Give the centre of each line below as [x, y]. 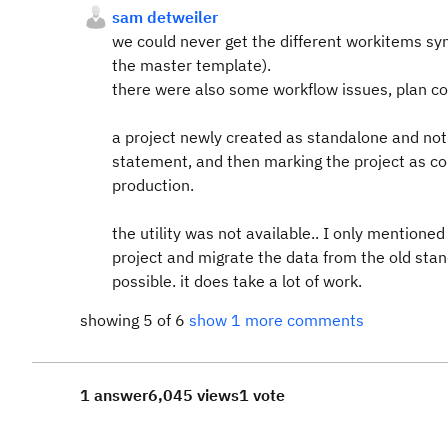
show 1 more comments [276, 320]
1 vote [262, 395]
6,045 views [193, 395]
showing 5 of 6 [134, 320]
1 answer [114, 395]
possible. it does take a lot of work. [237, 281]
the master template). [191, 65]
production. [153, 185]
